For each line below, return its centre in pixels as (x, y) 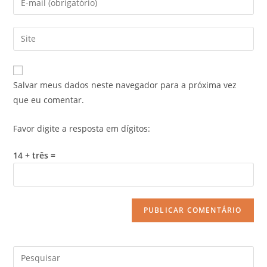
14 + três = (35, 155)
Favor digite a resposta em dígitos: (82, 128)
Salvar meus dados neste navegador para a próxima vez (125, 85)
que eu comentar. (49, 100)
